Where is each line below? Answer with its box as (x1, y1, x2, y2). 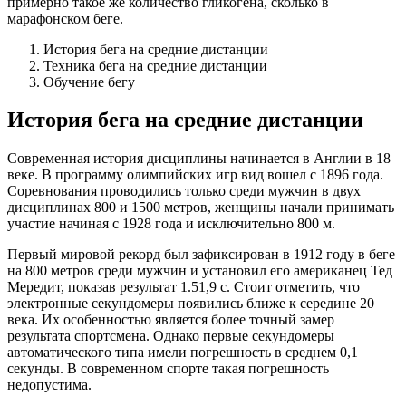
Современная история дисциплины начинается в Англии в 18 (7, 150, 391, 167)
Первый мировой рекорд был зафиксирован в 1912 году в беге (7, 246, 395, 263)
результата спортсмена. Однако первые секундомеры (7, 328, 334, 344)
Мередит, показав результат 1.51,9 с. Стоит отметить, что (7, 279, 360, 295)
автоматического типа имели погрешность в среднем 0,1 (7, 344, 358, 361)
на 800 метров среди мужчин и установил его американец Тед (7, 263, 392, 279)
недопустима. (7, 377, 92, 393)
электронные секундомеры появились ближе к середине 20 (7, 295, 374, 312)
